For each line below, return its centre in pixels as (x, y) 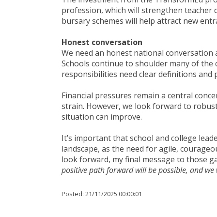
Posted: (73, 194)
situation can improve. (104, 117)
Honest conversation (102, 42)
